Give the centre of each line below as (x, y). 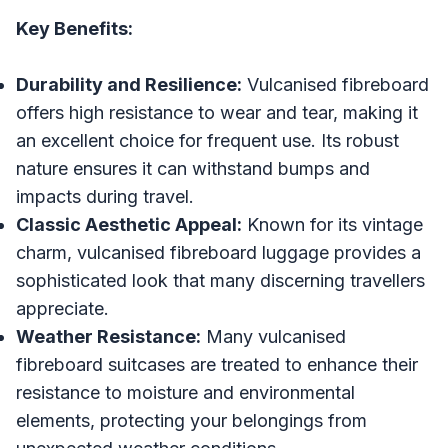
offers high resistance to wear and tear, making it (217, 112)
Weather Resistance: (108, 336)
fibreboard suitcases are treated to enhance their (217, 364)
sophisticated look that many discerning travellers (220, 280)
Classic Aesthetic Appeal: (129, 224)
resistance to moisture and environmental (185, 392)
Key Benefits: (74, 28)
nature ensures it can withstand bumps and (193, 168)
